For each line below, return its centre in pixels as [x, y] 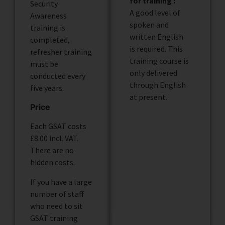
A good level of [155, 12]
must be [44, 64]
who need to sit [57, 206]
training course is [159, 61]
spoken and [149, 24]
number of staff [57, 194]
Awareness [48, 15]
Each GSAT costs [58, 126]
